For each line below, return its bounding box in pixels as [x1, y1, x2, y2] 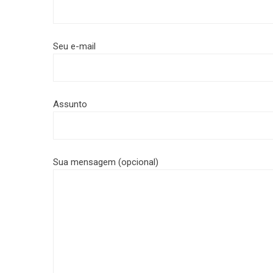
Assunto [53, 99, 87, 110]
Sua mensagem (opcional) [53, 157, 158, 168]
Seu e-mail [53, 41, 96, 52]
